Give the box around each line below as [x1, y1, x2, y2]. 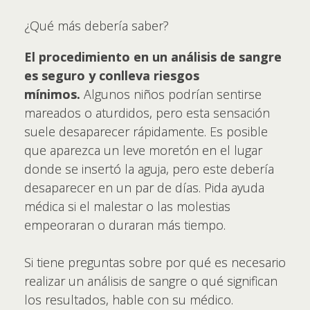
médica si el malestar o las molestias [24, 197, 230, 215]
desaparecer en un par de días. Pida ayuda [24, 179, 264, 196]
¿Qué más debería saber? [24, 17, 169, 34]
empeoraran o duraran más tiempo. [24, 216, 226, 233]
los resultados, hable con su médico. [24, 291, 233, 308]
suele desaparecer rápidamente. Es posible [24, 122, 268, 140]
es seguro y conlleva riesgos [24, 66, 199, 84]
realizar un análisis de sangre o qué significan [24, 272, 277, 289]
